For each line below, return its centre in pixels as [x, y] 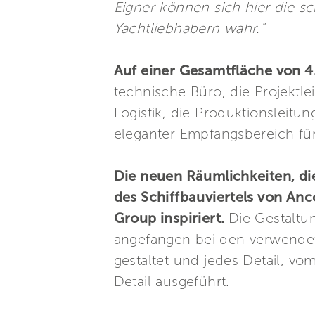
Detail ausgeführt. [172, 281]
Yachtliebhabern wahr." [189, 28]
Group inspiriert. [171, 218]
